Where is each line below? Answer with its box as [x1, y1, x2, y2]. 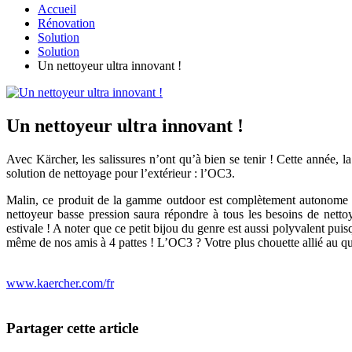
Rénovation [38, 16, 95, 31]
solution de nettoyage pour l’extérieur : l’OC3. [6, 167, 235, 181]
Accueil [38, 2, 76, 16]
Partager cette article [6, 319, 138, 336]
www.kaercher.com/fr [6, 277, 114, 291]
